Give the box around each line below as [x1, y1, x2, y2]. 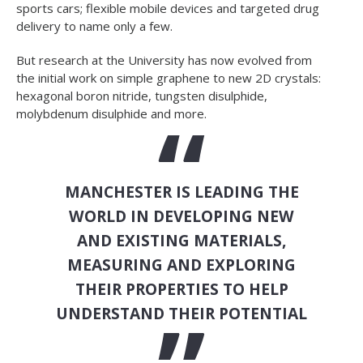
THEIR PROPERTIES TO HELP [75, 277, 288, 300]
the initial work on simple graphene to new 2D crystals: [16, 69, 321, 86]
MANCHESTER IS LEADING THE [64, 180, 299, 203]
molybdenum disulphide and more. [16, 105, 207, 122]
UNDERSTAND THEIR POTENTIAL [56, 301, 307, 324]
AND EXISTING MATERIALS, [77, 228, 286, 251]
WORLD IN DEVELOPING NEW [69, 204, 294, 227]
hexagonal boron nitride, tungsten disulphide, [16, 87, 267, 104]
